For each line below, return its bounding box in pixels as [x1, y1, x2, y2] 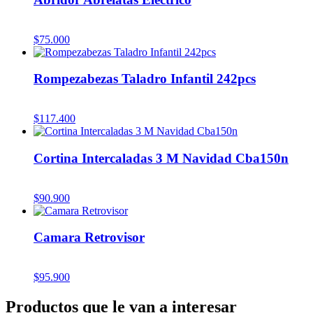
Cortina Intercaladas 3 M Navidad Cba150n [34, 150, 289, 166]
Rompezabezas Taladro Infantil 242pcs [34, 71, 256, 87]
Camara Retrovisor [34, 230, 145, 245]
